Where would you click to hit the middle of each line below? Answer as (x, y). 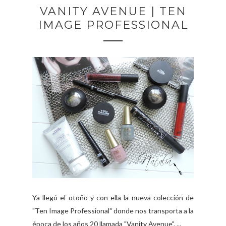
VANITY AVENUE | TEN (113, 12)
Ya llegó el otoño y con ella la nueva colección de (113, 198)
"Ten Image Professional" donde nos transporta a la (113, 211)
